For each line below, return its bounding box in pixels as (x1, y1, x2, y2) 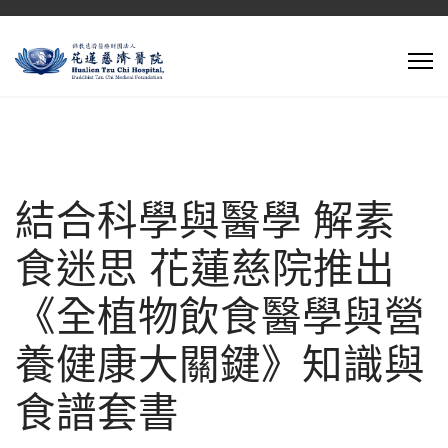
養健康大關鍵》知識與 (15, 336, 425, 391)
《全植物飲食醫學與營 (15, 288, 425, 343)
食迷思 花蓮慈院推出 (15, 240, 395, 295)
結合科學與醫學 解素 (15, 192, 395, 247)
